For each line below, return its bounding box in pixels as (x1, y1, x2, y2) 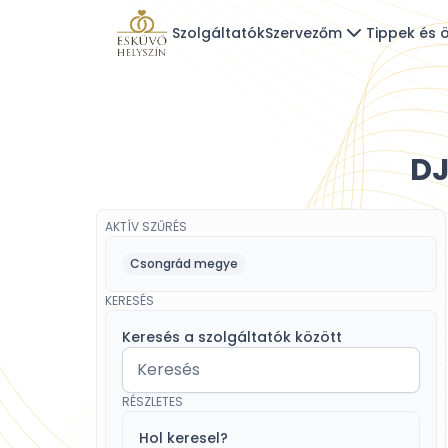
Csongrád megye (130, 255, 238, 272)
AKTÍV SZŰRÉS (105, 218, 187, 235)
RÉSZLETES (122, 393, 183, 410)
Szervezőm (265, 23, 342, 43)
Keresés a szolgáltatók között (122, 327, 342, 347)
